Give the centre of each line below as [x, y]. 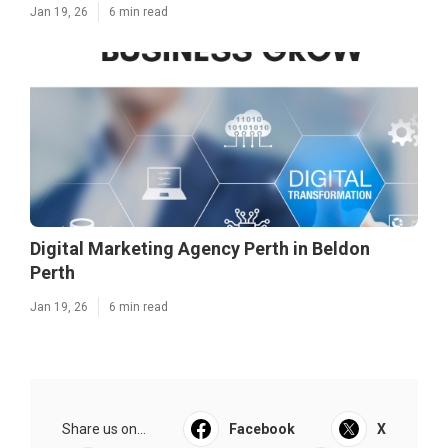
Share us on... [104, 429]
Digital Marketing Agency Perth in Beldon [200, 248]
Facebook [261, 429]
